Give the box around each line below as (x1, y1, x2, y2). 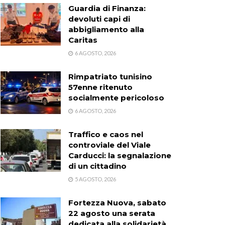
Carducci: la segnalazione (68, 150, 171, 160)
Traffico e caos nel (68, 129, 143, 139)
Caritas (68, 35, 97, 45)
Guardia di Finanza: (68, 3, 146, 13)
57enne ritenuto (68, 82, 133, 92)
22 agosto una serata (68, 208, 155, 218)
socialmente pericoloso (68, 92, 164, 102)
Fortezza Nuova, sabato (68, 197, 166, 207)
